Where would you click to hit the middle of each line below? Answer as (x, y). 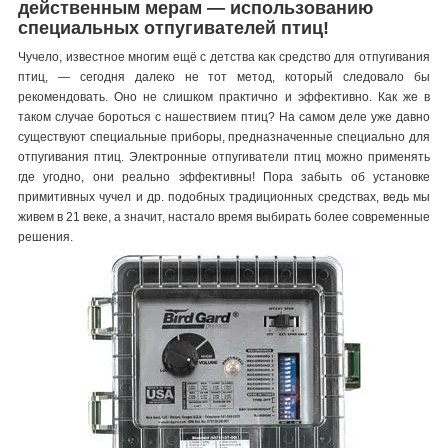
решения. (45, 236)
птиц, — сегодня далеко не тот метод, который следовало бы (224, 76)
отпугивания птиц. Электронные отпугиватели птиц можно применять (224, 156)
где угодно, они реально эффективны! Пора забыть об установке (224, 176)
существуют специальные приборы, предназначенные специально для (224, 136)
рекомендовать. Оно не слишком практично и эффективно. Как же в (224, 96)
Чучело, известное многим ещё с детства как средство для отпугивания (224, 56)
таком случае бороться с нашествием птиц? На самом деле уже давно (224, 116)
